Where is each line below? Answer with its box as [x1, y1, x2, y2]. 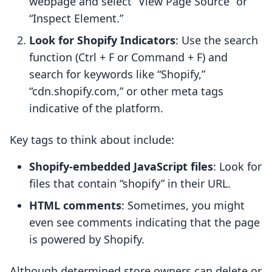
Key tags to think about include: [10, 132, 174, 148]
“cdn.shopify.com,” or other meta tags [29, 84, 223, 99]
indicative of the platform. [29, 101, 163, 116]
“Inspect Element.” [29, 11, 123, 26]
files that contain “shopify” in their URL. [29, 176, 231, 191]
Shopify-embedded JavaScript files [29, 159, 213, 174]
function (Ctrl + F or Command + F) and [29, 50, 228, 65]
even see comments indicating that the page [29, 215, 260, 230]
